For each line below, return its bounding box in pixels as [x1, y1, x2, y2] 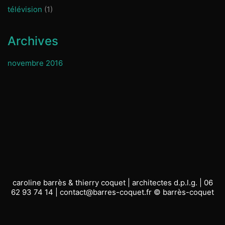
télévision [8, 5, 42, 15]
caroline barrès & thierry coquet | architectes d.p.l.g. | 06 [12, 178, 213, 187]
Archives [8, 34, 58, 49]
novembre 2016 [8, 58, 63, 68]
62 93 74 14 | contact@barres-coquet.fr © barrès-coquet [11, 187, 214, 197]
